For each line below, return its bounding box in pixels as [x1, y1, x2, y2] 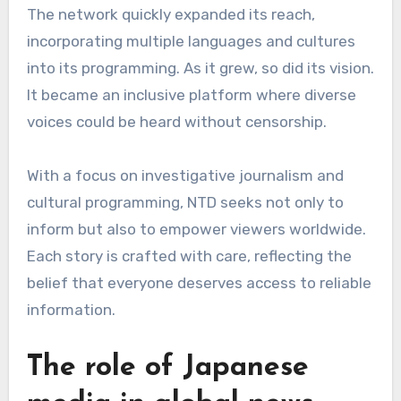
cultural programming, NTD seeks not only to [26, 193, 344, 212]
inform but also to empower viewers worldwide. [26, 220, 366, 239]
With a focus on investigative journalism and [26, 166, 344, 185]
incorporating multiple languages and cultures [26, 32, 355, 51]
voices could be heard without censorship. [26, 113, 327, 132]
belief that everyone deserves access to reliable [26, 274, 371, 293]
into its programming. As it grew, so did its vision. [26, 59, 374, 78]
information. [26, 301, 115, 320]
